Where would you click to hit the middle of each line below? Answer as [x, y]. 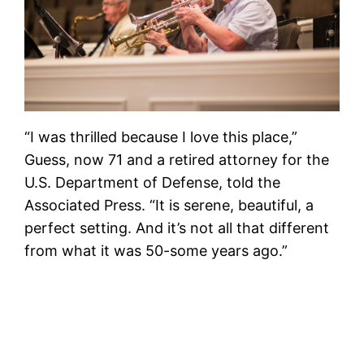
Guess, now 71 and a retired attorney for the [177, 159]
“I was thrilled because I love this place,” [161, 136]
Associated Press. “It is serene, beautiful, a [169, 205]
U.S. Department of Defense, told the [153, 182]
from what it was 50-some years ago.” [156, 250]
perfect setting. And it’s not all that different [177, 227]
